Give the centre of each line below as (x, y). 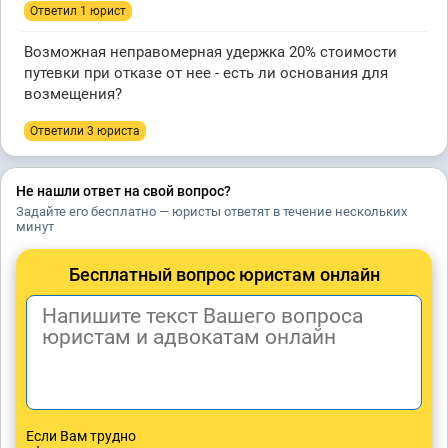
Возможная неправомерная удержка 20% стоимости (210, 52)
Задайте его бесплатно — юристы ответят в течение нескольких (211, 211)
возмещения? (73, 94)
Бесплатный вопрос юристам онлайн (224, 274)
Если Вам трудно (81, 436)
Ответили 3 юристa (85, 131)
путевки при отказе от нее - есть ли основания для (206, 73)
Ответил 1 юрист (78, 11)
